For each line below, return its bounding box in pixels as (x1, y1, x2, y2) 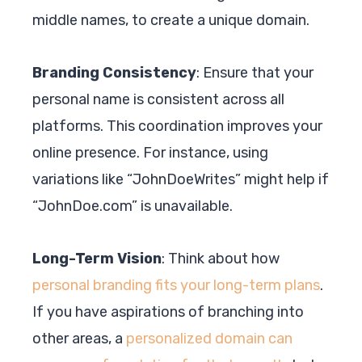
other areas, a (32, 329, 126, 347)
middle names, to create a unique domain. (32, 11, 309, 29)
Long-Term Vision (32, 249, 162, 267)
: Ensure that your (196, 63, 314, 82)
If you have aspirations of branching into (32, 302, 304, 321)
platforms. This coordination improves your (32, 116, 322, 135)
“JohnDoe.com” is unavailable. (32, 196, 233, 215)
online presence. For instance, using (32, 143, 268, 162)
